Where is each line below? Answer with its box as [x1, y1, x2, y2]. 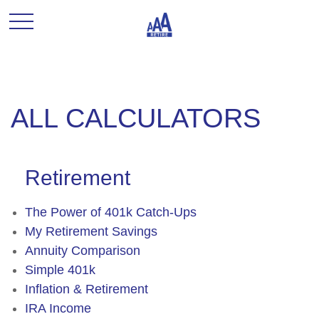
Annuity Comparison [25, 244, 140, 258]
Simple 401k [25, 263, 95, 277]
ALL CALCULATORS [11, 103, 261, 133]
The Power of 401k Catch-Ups [25, 205, 197, 219]
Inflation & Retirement [25, 282, 148, 296]
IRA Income [25, 301, 91, 315]
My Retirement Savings [25, 224, 157, 239]
